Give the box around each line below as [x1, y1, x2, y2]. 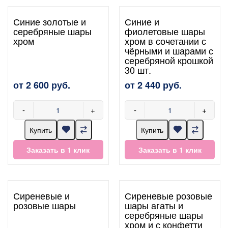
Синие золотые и [13, 14, 86, 28]
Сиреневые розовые [125, 188, 213, 202]
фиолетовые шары [125, 24, 206, 38]
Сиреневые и [13, 188, 70, 202]
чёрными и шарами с [125, 43, 214, 57]
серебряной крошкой [125, 53, 214, 67]
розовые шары [13, 198, 76, 212]
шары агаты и [125, 198, 184, 212]
